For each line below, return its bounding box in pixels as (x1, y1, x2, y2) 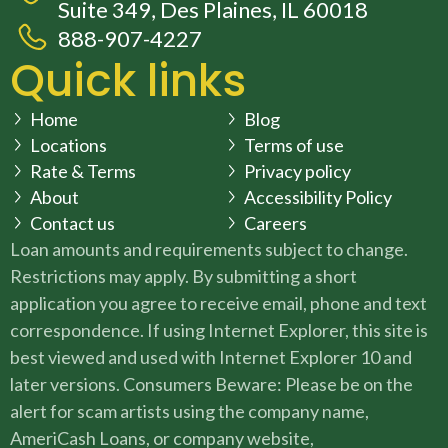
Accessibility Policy (244, 186, 392, 209)
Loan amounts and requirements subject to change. (10, 238, 408, 261)
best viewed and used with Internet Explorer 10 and (10, 346, 412, 369)
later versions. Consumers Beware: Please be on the (10, 373, 413, 396)
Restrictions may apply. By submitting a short (10, 265, 357, 288)
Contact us (30, 212, 115, 235)
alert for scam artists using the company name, (10, 400, 369, 423)
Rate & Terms (30, 160, 136, 183)
